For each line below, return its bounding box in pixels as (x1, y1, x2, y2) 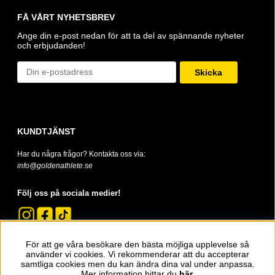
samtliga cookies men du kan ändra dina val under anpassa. (20, 259, 255, 269)
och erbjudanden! (17, 41, 85, 51)
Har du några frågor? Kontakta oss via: (17, 149, 145, 158)
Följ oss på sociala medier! (17, 188, 120, 198)
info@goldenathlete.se (17, 161, 93, 170)
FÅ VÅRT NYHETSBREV (17, 12, 115, 23)
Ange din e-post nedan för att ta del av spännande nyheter (17, 31, 244, 41)
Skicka (195, 68, 223, 78)
